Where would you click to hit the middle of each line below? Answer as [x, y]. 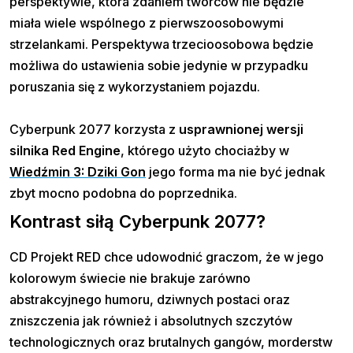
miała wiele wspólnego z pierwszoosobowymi [147, 23]
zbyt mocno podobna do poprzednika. [125, 193]
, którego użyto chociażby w [205, 151]
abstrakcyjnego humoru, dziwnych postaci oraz [150, 300]
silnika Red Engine [65, 151]
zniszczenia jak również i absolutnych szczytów [151, 321]
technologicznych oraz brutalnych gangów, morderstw [171, 342]
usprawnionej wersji [240, 130]
